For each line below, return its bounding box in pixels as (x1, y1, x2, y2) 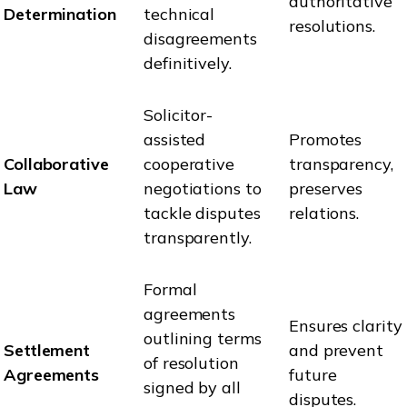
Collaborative (4, 153, 109, 174)
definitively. (144, 52, 232, 74)
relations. (289, 202, 360, 223)
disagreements (144, 27, 257, 49)
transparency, (289, 153, 393, 174)
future (289, 363, 337, 385)
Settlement (4, 339, 91, 361)
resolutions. (289, 15, 375, 36)
